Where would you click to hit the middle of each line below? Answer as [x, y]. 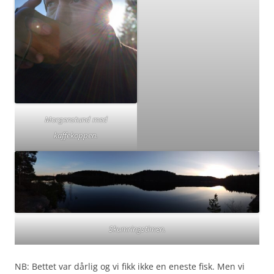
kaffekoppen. [76, 135]
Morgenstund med [76, 120]
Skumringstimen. [137, 228]
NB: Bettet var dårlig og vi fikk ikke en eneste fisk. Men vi [130, 266]
